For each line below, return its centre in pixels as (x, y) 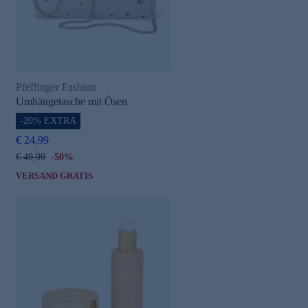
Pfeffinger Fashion (56, 87)
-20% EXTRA (48, 121)
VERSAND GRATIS (54, 176)
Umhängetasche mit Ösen (71, 102)
